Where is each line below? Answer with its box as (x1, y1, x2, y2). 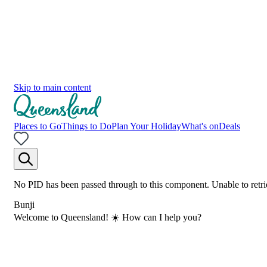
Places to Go (14, 121, 61, 131)
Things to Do (61, 121, 111, 131)
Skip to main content (14, 82, 91, 92)
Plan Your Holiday (111, 121, 181, 131)
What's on (181, 121, 219, 131)
